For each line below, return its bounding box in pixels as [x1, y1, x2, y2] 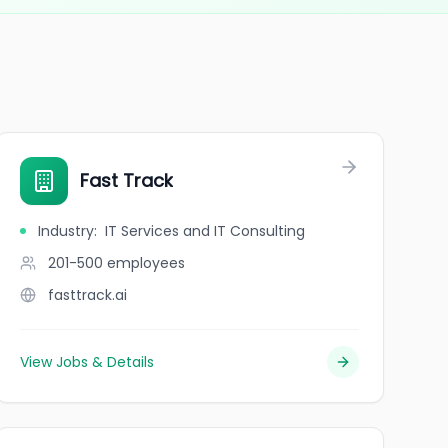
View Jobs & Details [19, 352, 154, 372]
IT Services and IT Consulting [104, 221, 305, 241]
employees [106, 253, 185, 273]
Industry [37, 221, 94, 241]
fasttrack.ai [47, 285, 127, 305]
